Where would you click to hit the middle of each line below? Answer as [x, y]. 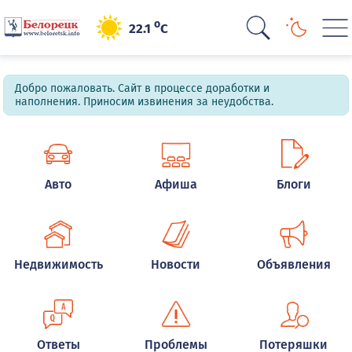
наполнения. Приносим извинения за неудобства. [145, 102]
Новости [176, 264]
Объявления [293, 264]
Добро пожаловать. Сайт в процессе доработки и [143, 88]
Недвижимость [58, 264]
